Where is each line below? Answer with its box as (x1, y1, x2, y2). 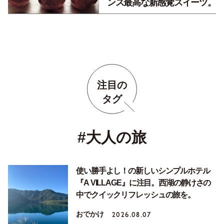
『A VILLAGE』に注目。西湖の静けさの (76, 178, 211, 187)
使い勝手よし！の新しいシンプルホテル (76, 166, 210, 175)
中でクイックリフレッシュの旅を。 (76, 190, 195, 199)
